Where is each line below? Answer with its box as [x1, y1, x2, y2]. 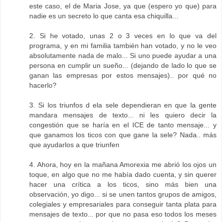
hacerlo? [29, 81, 56, 89]
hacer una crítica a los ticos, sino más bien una [29, 180, 217, 188]
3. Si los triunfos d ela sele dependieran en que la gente [29, 101, 217, 109]
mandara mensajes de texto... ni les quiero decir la [29, 111, 217, 119]
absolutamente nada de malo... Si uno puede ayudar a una [29, 52, 217, 59]
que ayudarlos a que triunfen [29, 141, 119, 149]
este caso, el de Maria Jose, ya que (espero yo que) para [29, 2, 217, 10]
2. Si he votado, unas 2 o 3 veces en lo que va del [29, 32, 217, 40]
